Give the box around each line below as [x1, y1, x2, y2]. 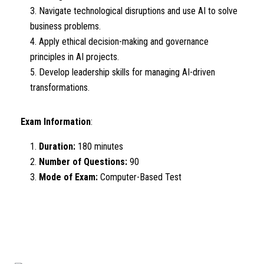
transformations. [30, 82, 90, 93]
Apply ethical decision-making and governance [39, 36, 209, 47]
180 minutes [78, 141, 123, 152]
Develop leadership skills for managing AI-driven [39, 67, 215, 78]
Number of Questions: [39, 156, 130, 167]
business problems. [30, 21, 101, 32]
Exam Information [21, 116, 91, 127]
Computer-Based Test [100, 171, 181, 183]
